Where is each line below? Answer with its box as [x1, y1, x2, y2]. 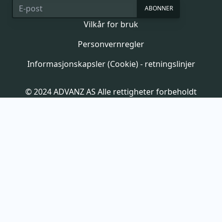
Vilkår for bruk [84, 18, 138, 30]
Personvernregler [78, 38, 144, 50]
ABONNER [145, 3, 173, 12]
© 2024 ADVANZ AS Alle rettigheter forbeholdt [25, 86, 197, 97]
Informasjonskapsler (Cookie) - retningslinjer [27, 58, 195, 69]
